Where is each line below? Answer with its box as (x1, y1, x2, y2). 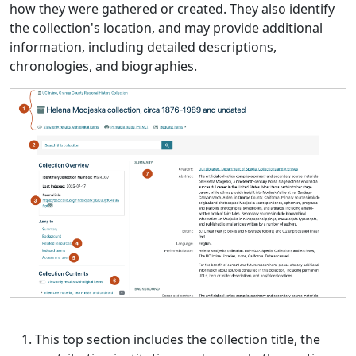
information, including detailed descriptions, (10, 38, 277, 56)
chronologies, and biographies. (10, 57, 197, 75)
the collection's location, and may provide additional (10, 19, 323, 37)
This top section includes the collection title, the (35, 331, 320, 349)
